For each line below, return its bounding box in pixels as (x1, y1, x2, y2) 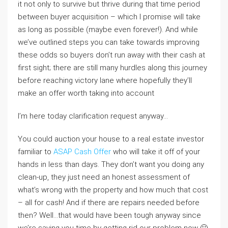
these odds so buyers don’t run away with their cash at (18, 50, 205, 60)
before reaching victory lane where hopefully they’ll (18, 76, 192, 85)
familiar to (18, 147, 53, 156)
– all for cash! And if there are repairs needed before (18, 198, 199, 207)
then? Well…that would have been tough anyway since (18, 211, 201, 220)
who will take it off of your (111, 147, 200, 156)
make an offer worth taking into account (18, 89, 154, 98)
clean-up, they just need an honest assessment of (18, 173, 190, 182)
